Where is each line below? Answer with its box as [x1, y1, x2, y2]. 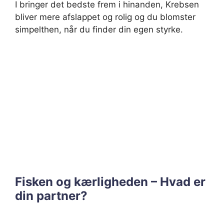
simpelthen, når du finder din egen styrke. [15, 24, 183, 34]
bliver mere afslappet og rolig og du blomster [15, 12, 195, 22]
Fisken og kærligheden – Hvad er [15, 174, 205, 189]
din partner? [15, 188, 87, 203]
